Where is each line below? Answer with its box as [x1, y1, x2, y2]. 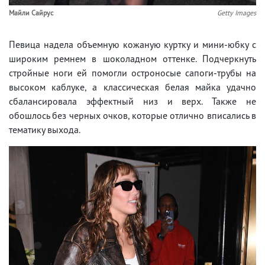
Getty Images [217, 8, 256, 17]
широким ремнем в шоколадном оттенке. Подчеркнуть [9, 52, 256, 64]
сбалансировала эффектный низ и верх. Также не [9, 95, 256, 107]
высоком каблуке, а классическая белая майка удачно [9, 80, 256, 93]
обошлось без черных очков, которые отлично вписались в [9, 109, 256, 121]
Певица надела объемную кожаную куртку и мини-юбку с [9, 38, 256, 50]
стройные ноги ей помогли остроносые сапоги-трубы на [9, 66, 256, 79]
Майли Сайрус [9, 8, 53, 17]
